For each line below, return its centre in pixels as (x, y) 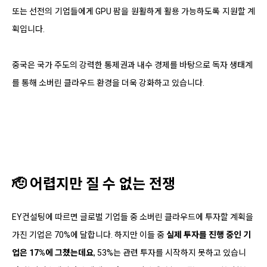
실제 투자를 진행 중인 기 (209, 235)
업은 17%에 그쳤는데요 (53, 252)
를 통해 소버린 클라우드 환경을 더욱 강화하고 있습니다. (108, 83)
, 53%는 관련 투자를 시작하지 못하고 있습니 (170, 252)
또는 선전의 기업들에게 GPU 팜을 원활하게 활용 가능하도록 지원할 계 (133, 11)
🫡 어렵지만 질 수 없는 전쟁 (94, 184)
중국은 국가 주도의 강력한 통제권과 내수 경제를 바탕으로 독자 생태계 (132, 65)
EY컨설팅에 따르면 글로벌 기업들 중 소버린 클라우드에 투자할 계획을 (133, 217)
